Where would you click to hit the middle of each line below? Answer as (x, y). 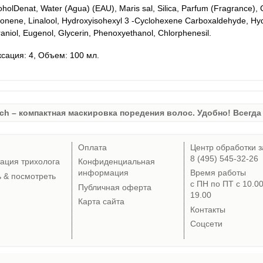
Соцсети (206, 224)
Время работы (218, 173)
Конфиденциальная (117, 162)
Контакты (208, 209)
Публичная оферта (115, 187)
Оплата (92, 147)
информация (103, 173)
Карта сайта (101, 202)
